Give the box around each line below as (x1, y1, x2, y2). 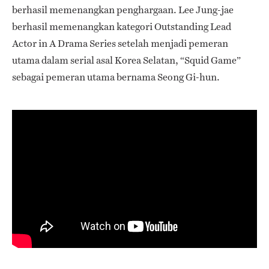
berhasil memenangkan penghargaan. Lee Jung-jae (12, 2, 234, 17)
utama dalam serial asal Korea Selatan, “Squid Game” (12, 53, 241, 67)
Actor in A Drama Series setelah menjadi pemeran (12, 36, 228, 50)
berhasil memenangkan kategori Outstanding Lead (12, 19, 231, 34)
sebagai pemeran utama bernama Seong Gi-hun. (12, 70, 220, 84)
